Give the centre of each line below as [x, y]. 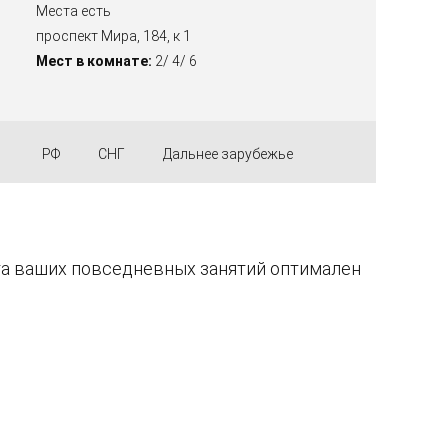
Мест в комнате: [94, 61]
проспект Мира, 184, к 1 [114, 36]
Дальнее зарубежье [228, 154]
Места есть [74, 11]
